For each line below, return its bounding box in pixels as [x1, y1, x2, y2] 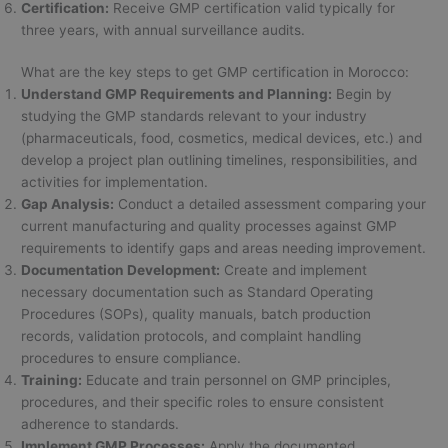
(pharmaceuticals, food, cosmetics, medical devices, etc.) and [21, 130, 423, 147]
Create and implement [220, 262, 368, 279]
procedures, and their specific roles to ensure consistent [21, 394, 385, 411]
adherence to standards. [21, 416, 180, 433]
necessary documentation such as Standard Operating [21, 284, 374, 301]
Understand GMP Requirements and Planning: [21, 86, 333, 103]
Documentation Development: [21, 262, 221, 279]
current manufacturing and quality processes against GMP [21, 218, 398, 235]
